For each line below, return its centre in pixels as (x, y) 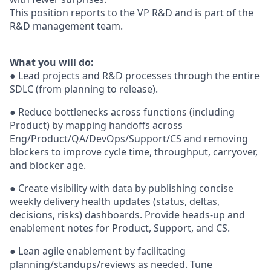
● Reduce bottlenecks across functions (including (122, 112)
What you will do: (52, 62)
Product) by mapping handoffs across (96, 125)
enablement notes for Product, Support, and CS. (120, 228)
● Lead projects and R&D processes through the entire (135, 76)
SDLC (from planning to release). (84, 89)
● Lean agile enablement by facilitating (98, 251)
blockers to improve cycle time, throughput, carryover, (134, 152)
